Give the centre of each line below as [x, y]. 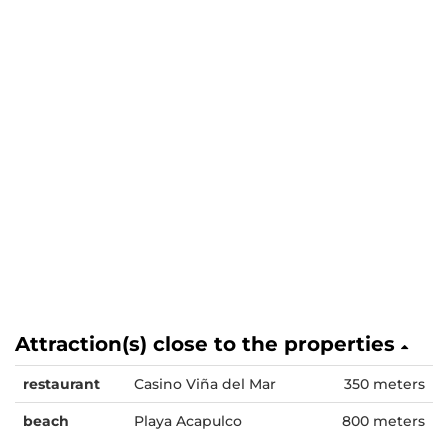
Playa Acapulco [188, 421]
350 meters [384, 384]
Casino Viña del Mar [205, 384]
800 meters [383, 421]
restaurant [61, 384]
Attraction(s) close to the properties [208, 344]
